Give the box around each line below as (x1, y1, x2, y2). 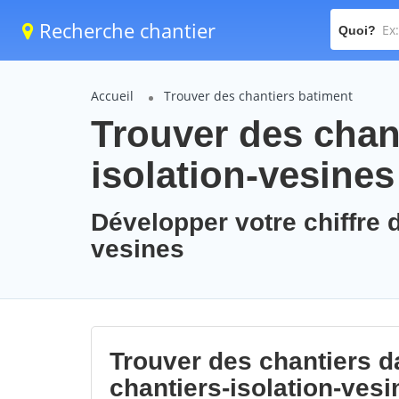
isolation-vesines (91, 154, 395, 196)
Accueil (91, 87, 134, 104)
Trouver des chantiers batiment (164, 87, 353, 104)
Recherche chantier (34, 17, 216, 44)
